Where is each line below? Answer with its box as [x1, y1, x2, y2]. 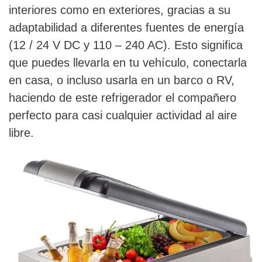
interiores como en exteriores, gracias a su [9, 4, 230, 17]
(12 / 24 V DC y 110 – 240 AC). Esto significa [9, 39, 243, 52]
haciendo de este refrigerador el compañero [9, 91, 236, 105]
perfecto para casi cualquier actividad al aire [9, 109, 237, 122]
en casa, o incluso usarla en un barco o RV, [9, 74, 235, 87]
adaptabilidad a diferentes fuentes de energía [9, 21, 244, 35]
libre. [9, 126, 34, 140]
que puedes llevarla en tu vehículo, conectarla [9, 56, 247, 70]
